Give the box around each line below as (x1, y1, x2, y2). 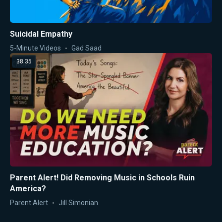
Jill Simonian (58, 199, 98, 207)
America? (10, 184, 46, 194)
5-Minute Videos (10, 44, 61, 52)
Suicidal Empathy (10, 29, 72, 39)
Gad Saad (71, 44, 102, 52)
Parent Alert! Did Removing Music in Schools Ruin (10, 173, 195, 183)
